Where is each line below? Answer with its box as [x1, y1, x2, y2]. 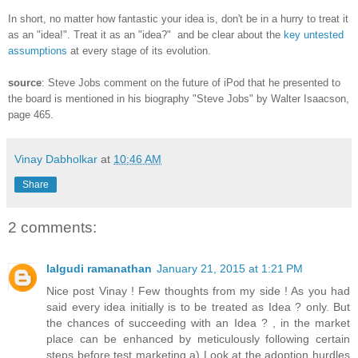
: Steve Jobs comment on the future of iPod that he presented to [42, 76, 340, 89]
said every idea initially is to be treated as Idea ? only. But [46, 300, 350, 314]
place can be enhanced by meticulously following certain [46, 332, 350, 346]
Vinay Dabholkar [14, 152, 97, 165]
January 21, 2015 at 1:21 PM [157, 262, 303, 276]
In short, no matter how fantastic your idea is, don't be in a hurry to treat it [8, 12, 348, 25]
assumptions [8, 44, 67, 57]
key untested [284, 28, 344, 41]
